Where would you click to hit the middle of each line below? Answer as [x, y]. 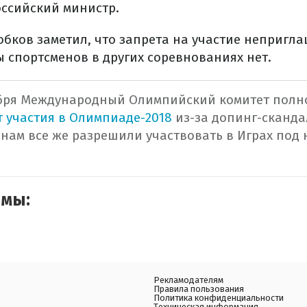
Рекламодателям [188, 280]
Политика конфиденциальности [219, 298]
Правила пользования [199, 289]
